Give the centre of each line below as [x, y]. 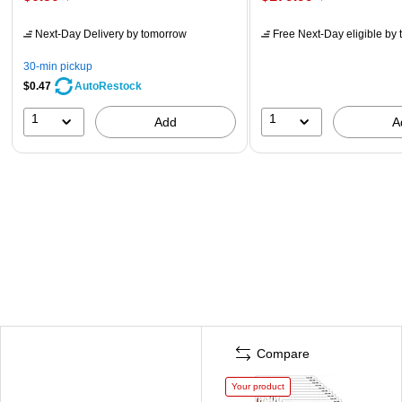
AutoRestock [108, 86]
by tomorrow [155, 34]
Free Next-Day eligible [328, 34]
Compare [283, 353]
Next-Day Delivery [79, 34]
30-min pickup [58, 66]
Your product [258, 386]
